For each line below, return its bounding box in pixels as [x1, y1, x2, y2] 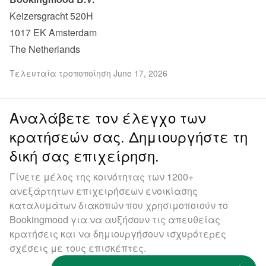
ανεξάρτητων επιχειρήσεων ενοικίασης [9, 184, 198, 198]
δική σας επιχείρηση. [9, 145, 159, 166]
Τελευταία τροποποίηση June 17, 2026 [9, 67, 167, 79]
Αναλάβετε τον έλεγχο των [9, 107, 206, 128]
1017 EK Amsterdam [9, 26, 97, 39]
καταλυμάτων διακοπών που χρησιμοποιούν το [9, 198, 228, 212]
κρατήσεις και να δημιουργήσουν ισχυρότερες [9, 227, 226, 240]
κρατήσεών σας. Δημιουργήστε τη [9, 126, 248, 147]
